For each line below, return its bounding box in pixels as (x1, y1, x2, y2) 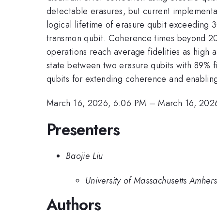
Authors (46, 193, 101, 216)
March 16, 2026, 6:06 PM (46, 97, 147, 110)
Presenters (46, 118, 120, 141)
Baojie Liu (66, 150, 103, 163)
